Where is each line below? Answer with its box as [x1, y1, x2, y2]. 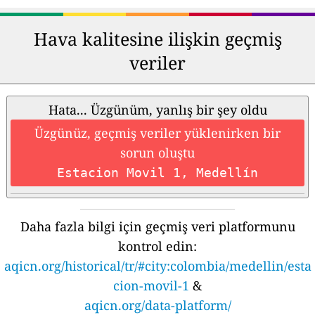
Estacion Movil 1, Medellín [57, 165, 258, 181]
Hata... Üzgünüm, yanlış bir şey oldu [48, 101, 267, 119]
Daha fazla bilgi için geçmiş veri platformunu [20, 218, 295, 236]
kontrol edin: [118, 238, 197, 255]
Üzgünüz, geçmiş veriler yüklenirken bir [34, 124, 281, 142]
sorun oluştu [120, 144, 195, 162]
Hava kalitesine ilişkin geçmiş [33, 27, 282, 51]
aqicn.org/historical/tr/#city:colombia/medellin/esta [4, 257, 311, 275]
